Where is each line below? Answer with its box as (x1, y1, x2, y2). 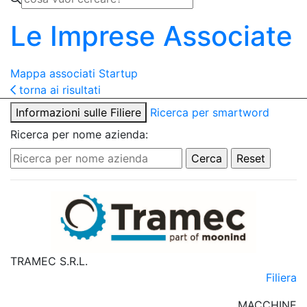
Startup (99, 66, 138, 81)
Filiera (266, 271, 297, 285)
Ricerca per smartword (150, 106, 269, 120)
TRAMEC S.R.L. (10, 254, 88, 269)
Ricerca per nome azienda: (10, 127, 148, 142)
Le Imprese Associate (10, 19, 293, 53)
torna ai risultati (16, 83, 101, 97)
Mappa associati (10, 66, 95, 81)
